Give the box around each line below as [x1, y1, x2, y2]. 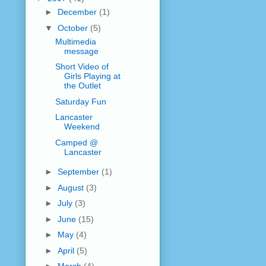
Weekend [64, 122, 100, 132]
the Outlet [64, 81, 101, 91]
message [64, 46, 99, 56]
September [57, 167, 102, 177]
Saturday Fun [55, 96, 106, 106]
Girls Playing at [64, 71, 121, 81]
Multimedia [55, 36, 96, 46]
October [57, 23, 90, 33]
